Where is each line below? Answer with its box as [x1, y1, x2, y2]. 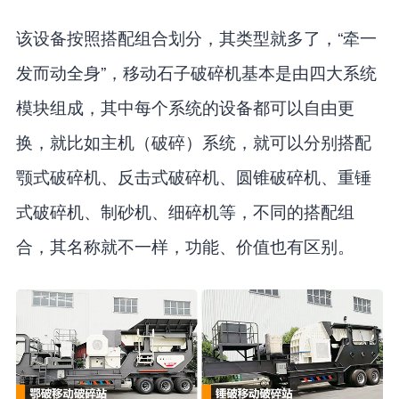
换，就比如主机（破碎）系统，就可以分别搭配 [15, 129, 371, 154]
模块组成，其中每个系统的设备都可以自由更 [15, 94, 354, 119]
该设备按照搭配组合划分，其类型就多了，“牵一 [15, 25, 377, 50]
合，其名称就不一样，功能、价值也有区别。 [15, 233, 354, 258]
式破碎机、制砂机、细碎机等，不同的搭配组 [15, 199, 354, 224]
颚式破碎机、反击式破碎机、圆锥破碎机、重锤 [15, 164, 371, 189]
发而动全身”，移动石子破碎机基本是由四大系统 [15, 60, 377, 85]
